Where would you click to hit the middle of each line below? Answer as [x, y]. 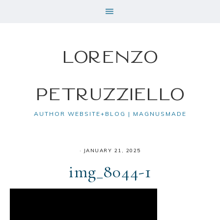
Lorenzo [110, 56]
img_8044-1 [110, 172]
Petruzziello [110, 94]
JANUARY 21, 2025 [112, 151]
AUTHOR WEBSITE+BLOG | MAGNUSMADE [110, 114]
